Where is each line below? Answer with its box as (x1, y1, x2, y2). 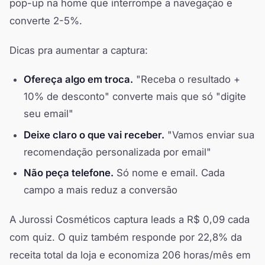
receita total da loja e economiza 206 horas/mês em (9, 249, 251, 261)
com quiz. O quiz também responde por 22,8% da (9, 231, 242, 244)
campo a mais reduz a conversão (24, 184, 177, 196)
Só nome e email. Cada (114, 167, 225, 179)
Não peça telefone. (24, 167, 114, 179)
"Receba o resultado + (133, 73, 240, 86)
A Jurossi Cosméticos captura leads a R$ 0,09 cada (9, 214, 250, 226)
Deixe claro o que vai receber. (24, 128, 164, 141)
